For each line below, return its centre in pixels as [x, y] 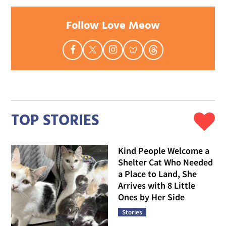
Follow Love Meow [113, 26]
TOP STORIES [55, 121]
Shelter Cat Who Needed [165, 162]
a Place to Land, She [157, 174]
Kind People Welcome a [164, 150]
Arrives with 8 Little [157, 185]
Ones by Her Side [151, 197]
